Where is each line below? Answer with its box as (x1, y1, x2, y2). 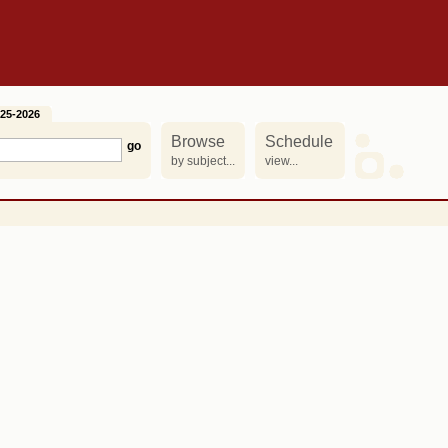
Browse (171, 133, 225, 150)
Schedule (265, 133, 333, 150)
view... (265, 154, 298, 168)
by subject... (171, 154, 235, 168)
